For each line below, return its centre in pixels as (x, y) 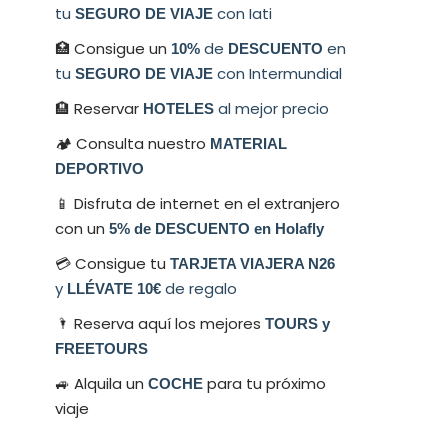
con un (82, 228)
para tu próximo (264, 383)
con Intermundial (279, 73)
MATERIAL (248, 143)
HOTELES (178, 108)
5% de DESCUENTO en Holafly (216, 228)
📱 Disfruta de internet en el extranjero (197, 203)
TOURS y (297, 323)
